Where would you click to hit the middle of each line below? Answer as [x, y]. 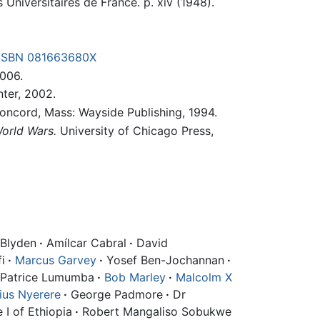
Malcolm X [204, 277]
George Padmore [115, 294]
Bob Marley [135, 277]
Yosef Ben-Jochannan [164, 260]
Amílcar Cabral [85, 242]
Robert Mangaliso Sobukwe [155, 311]
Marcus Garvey [56, 260]
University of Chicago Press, [135, 130]
